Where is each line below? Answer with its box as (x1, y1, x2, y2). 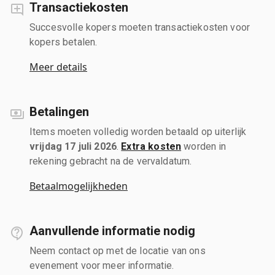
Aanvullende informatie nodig (29, 223, 195, 238)
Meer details (29, 60, 87, 74)
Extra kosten (121, 140, 182, 152)
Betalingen (29, 104, 89, 119)
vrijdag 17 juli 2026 (29, 140, 117, 152)
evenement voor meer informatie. (29, 259, 174, 271)
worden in (181, 140, 227, 152)
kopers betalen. (29, 36, 98, 48)
